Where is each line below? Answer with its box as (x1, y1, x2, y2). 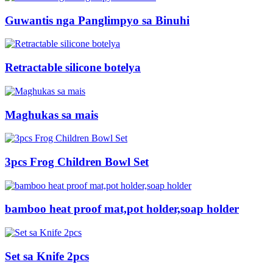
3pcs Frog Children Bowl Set (5, 155, 149, 168)
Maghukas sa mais (5, 108, 98, 121)
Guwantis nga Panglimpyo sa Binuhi (5, 13, 190, 27)
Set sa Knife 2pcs (5, 249, 89, 263)
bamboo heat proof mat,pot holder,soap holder (5, 202, 239, 216)
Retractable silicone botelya (5, 61, 141, 74)
